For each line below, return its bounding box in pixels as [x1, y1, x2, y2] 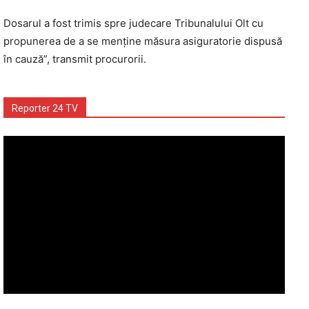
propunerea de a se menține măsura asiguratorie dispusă [3, 34, 282, 48]
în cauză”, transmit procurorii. [3, 52, 146, 66]
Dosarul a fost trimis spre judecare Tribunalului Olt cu [3, 16, 263, 30]
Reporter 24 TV [12, 102, 78, 114]
